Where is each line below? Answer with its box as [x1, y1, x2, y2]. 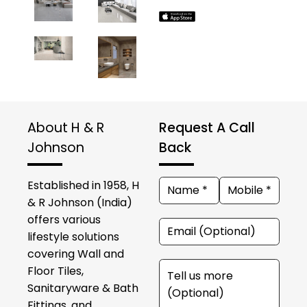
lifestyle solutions [27, 228, 119, 245]
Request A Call [159, 118, 255, 137]
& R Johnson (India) [27, 194, 132, 210]
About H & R [27, 118, 104, 137]
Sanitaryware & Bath [27, 280, 138, 296]
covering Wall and [27, 245, 124, 262]
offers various [27, 211, 101, 228]
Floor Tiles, [27, 262, 84, 279]
